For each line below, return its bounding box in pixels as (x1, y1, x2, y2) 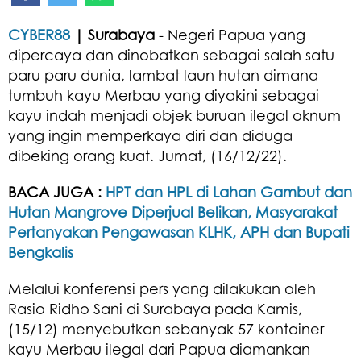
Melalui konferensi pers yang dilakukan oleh (8, 279, 316, 297)
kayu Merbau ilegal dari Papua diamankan (8, 339, 310, 358)
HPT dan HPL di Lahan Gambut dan (106, 182, 352, 201)
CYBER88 (8, 25, 70, 44)
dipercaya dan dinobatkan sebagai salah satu (8, 45, 334, 64)
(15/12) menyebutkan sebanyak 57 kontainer (8, 319, 324, 338)
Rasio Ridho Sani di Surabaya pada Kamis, (8, 299, 306, 317)
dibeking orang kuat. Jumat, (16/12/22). (8, 146, 287, 164)
